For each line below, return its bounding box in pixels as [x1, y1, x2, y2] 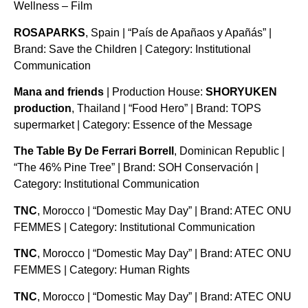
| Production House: [104, 86, 206, 98]
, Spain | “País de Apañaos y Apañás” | [85, 26, 272, 38]
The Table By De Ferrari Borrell [14, 145, 174, 157]
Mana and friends [14, 86, 104, 98]
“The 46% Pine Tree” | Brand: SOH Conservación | [14, 162, 258, 174]
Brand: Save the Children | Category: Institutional [14, 43, 251, 55]
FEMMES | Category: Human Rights [14, 264, 190, 276]
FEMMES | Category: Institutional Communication [14, 221, 255, 233]
